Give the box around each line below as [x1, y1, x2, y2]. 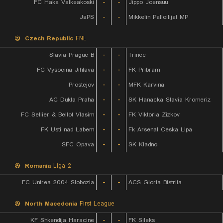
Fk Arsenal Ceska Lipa [128, 125, 192, 134]
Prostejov [69, 80, 94, 90]
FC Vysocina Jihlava [37, 65, 94, 75]
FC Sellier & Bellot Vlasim [21, 110, 94, 119]
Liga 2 [51, 161, 71, 171]
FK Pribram [128, 65, 160, 75]
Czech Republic [25, 34, 73, 43]
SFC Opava [62, 140, 94, 149]
